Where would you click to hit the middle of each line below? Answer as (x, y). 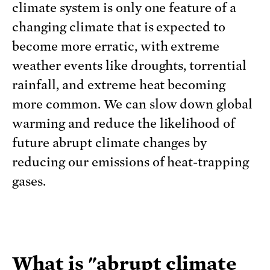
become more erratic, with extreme (116, 46)
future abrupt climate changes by (110, 143)
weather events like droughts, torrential (130, 65)
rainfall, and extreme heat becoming (119, 85)
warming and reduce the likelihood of (124, 123)
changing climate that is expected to (119, 27)
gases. (29, 181)
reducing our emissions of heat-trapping (131, 162)
